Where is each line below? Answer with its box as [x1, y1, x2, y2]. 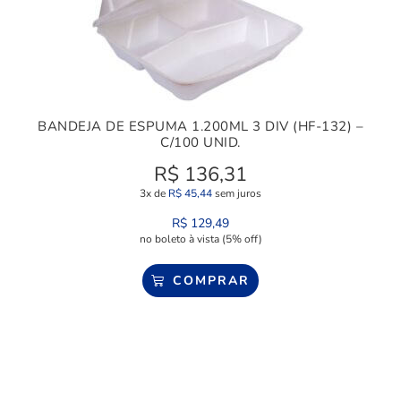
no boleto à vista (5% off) [139, 231, 262, 246]
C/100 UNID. [160, 132, 241, 151]
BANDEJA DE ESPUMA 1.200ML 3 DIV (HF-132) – [38, 116, 363, 135]
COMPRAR [172, 271, 250, 289]
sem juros [212, 185, 261, 200]
